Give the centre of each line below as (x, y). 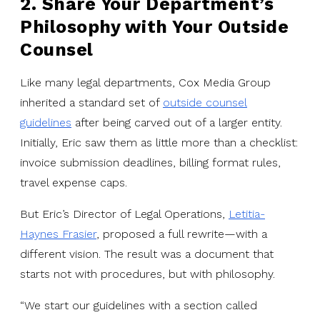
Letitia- (247, 214)
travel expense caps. (74, 182)
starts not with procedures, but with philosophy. (147, 274)
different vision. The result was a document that (147, 254)
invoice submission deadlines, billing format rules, (150, 162)
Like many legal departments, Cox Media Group (145, 82)
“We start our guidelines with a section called (139, 305)
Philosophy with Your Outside (154, 26)
